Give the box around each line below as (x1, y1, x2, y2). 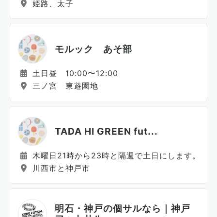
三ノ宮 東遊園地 (30, 81, 98, 91)
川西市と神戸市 (30, 163, 90, 173)
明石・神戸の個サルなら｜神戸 (55, 202, 190, 214)
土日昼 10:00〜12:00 (30, 68, 118, 78)
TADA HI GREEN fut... (55, 125, 158, 137)
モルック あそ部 (55, 43, 132, 55)
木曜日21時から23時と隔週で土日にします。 (30, 151, 201, 160)
